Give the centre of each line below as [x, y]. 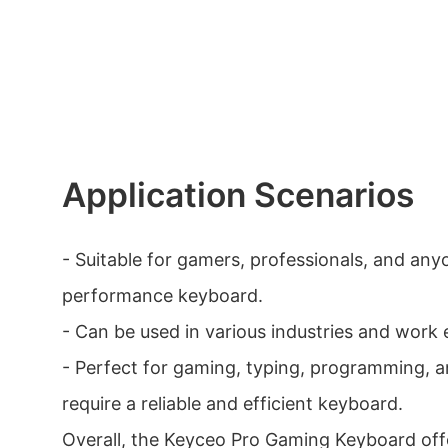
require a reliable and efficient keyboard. [232, 404]
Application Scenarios [238, 195]
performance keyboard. [162, 296]
